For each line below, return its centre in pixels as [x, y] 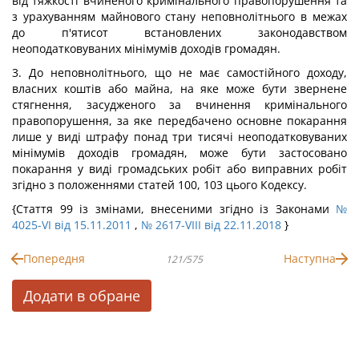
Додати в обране [82, 296]
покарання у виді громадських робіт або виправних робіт [179, 169]
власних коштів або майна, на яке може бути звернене [179, 89]
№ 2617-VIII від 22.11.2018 [211, 225]
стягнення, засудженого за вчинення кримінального [179, 105]
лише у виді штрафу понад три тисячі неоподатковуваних [179, 137]
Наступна [310, 258]
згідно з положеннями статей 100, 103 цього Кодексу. [159, 185]
